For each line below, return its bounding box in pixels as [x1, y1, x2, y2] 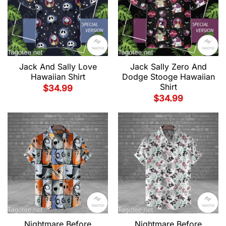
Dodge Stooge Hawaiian [122, 71, 215, 82]
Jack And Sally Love [19, 61, 97, 72]
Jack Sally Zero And [130, 61, 207, 72]
